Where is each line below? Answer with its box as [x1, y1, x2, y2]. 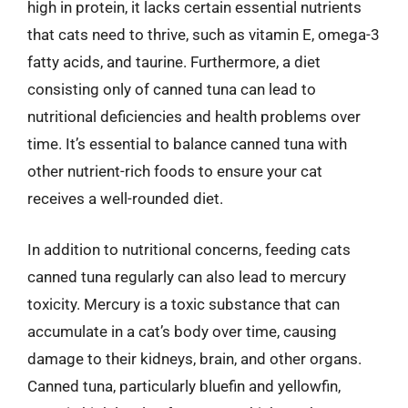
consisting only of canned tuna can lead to [27, 80, 316, 98]
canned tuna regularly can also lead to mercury [27, 267, 346, 286]
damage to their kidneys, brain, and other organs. [27, 349, 362, 368]
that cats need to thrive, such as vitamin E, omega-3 [27, 25, 380, 44]
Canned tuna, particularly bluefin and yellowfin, [27, 376, 341, 395]
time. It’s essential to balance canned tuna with [27, 135, 347, 153]
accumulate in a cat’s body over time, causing [27, 321, 337, 341]
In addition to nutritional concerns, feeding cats [27, 240, 351, 259]
